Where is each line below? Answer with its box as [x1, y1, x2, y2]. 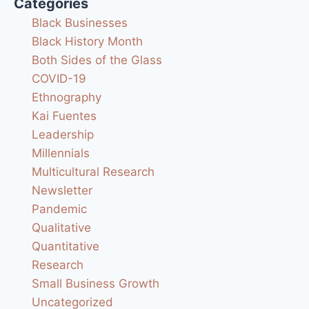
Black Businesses [31, 16, 128, 30]
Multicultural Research [31, 165, 154, 179]
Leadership [31, 128, 94, 142]
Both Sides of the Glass [31, 53, 162, 68]
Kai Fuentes [31, 109, 97, 123]
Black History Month [31, 34, 143, 49]
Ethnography [31, 90, 101, 105]
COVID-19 [31, 72, 86, 86]
